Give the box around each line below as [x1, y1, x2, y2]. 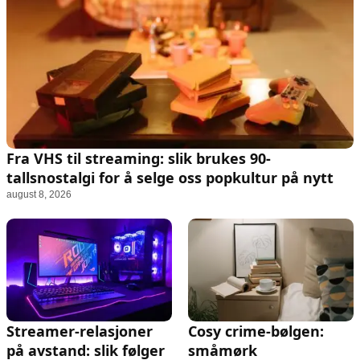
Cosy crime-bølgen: [188, 321, 324, 342]
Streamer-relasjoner [6, 321, 153, 342]
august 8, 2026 [6, 188, 72, 200]
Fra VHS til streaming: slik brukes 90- [6, 148, 271, 168]
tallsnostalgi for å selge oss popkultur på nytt [6, 167, 333, 187]
